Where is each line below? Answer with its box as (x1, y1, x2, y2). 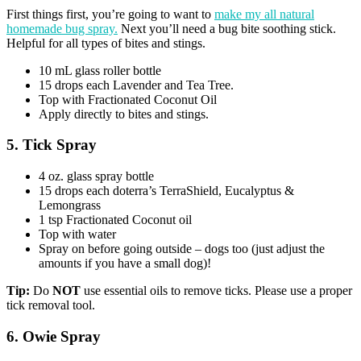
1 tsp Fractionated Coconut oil (39, 213, 192, 226)
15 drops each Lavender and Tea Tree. (39, 77, 234, 92)
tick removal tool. (6, 298, 95, 312)
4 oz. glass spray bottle (39, 169, 154, 183)
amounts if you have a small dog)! (39, 256, 211, 270)
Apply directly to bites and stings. (39, 106, 209, 121)
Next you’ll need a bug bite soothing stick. (121, 21, 336, 35)
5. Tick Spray (6, 136, 97, 154)
